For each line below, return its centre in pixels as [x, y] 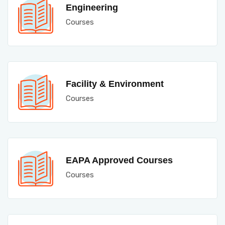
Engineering [92, 8]
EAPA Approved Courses [119, 160]
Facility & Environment [115, 84]
